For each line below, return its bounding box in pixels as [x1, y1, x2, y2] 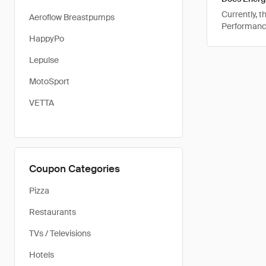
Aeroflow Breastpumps [29, 12, 115, 23]
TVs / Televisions [29, 228, 91, 239]
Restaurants [29, 207, 76, 217]
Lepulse [29, 55, 59, 65]
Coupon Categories [29, 162, 120, 175]
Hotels [29, 249, 54, 260]
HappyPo [29, 33, 64, 44]
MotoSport [29, 76, 69, 87]
